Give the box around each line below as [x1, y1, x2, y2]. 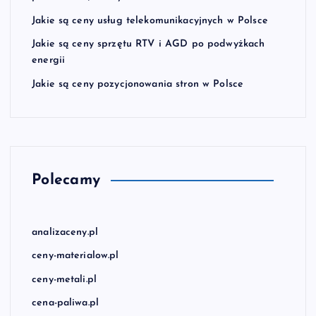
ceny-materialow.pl [32, 250, 119, 262]
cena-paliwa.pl [32, 298, 99, 309]
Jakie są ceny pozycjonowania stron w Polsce [32, 78, 244, 90]
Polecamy [32, 172, 101, 188]
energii [32, 55, 66, 66]
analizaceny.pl [32, 226, 99, 238]
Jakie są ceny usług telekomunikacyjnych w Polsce [32, 15, 268, 26]
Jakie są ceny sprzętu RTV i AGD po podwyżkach [32, 39, 265, 50]
